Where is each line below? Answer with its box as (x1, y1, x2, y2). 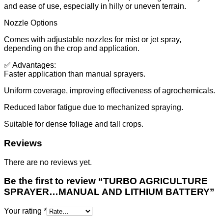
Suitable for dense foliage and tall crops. (4, 120, 143, 129)
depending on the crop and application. (4, 44, 139, 53)
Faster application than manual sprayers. (4, 70, 145, 79)
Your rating (4, 207, 44, 216)
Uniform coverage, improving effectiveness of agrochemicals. (4, 86, 215, 95)
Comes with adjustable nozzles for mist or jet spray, (4, 35, 181, 44)
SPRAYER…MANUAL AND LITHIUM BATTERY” (4, 187, 215, 197)
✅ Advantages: (4, 61, 56, 70)
